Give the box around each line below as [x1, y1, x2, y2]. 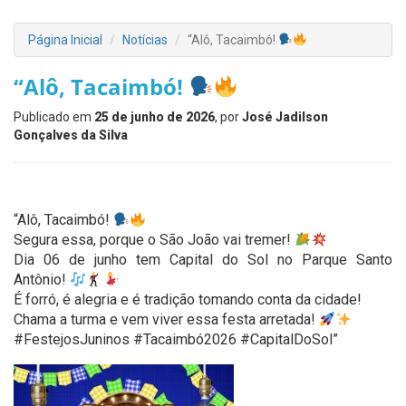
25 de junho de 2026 [94, 110, 215, 124]
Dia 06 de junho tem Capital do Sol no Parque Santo [14, 251, 392, 268]
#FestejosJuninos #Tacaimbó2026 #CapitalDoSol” [14, 331, 338, 348]
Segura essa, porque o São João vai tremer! [14, 231, 295, 248]
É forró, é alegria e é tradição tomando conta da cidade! [14, 291, 362, 308]
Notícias [122, 33, 168, 47]
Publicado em [14, 110, 94, 124]
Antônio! [14, 271, 70, 288]
